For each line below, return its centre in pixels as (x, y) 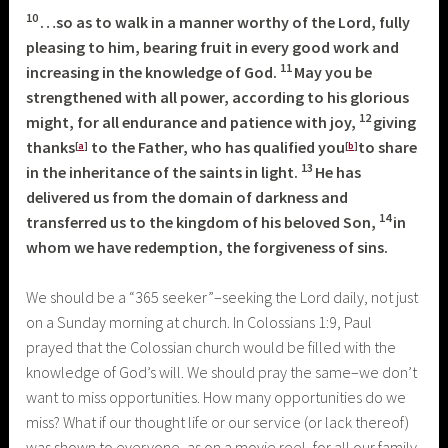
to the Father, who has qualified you (217, 146)
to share (388, 146)
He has (338, 171)
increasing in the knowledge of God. (152, 71)
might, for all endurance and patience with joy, (191, 121)
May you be (333, 71)
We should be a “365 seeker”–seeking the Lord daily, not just (222, 297)
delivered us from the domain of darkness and (187, 196)
